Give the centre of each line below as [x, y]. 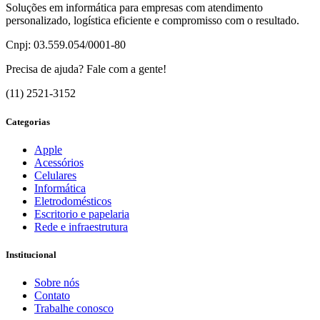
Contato [52, 296]
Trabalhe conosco [74, 309]
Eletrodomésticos [73, 201]
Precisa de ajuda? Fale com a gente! [86, 69]
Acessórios [59, 162]
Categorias [28, 121]
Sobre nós [57, 283]
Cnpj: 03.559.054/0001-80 [66, 45]
